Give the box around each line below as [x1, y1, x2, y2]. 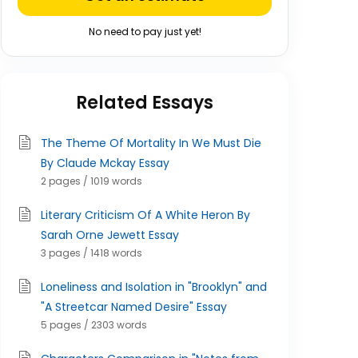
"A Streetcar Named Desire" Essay [41, 299, 227, 315]
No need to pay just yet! [88, 25, 201, 38]
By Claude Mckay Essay [41, 155, 169, 171]
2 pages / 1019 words [41, 174, 142, 188]
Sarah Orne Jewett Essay [41, 227, 179, 243]
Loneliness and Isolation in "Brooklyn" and [41, 279, 267, 295]
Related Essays [76, 90, 213, 115]
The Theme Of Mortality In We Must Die [41, 135, 261, 151]
